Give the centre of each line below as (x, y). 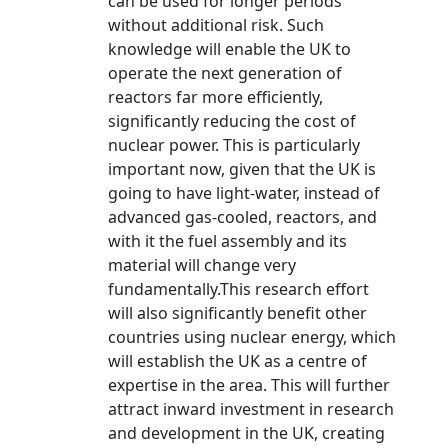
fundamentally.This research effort (238, 289)
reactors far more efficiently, (215, 97)
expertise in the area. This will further (249, 385)
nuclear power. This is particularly (234, 145)
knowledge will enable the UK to (229, 49)
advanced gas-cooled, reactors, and (242, 217)
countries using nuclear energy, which (252, 337)
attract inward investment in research (251, 409)
